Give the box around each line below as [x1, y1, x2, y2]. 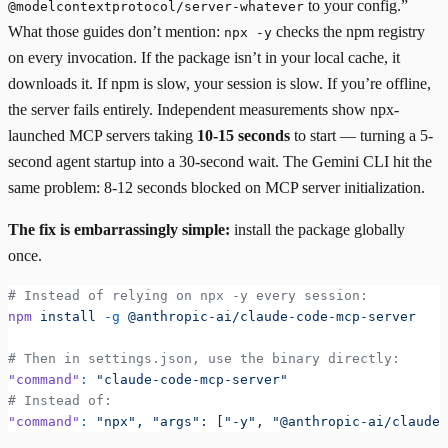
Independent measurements [157, 101, 328, 119]
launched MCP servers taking [8, 127, 197, 145]
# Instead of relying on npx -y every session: [8, 288, 368, 304]
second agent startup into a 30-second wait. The [8, 153, 312, 171]
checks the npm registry [272, 23, 425, 41]
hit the [389, 153, 432, 171]
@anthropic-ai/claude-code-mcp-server [120, 309, 416, 325]
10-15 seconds [197, 127, 290, 145]
